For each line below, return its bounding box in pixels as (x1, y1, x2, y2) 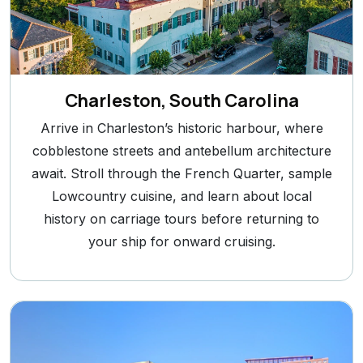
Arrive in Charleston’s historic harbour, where (40, 119, 323, 136)
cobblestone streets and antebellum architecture (32, 142, 331, 159)
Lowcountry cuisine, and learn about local (51, 187, 312, 204)
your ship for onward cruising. (88, 233, 275, 250)
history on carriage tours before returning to (44, 210, 319, 227)
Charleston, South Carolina (64, 88, 299, 113)
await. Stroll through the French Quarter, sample (31, 164, 332, 181)
